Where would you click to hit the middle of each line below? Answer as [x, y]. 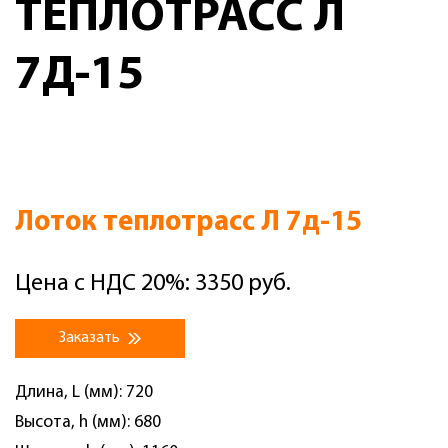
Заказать [91, 338]
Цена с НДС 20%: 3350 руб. [153, 284]
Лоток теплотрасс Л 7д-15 [188, 222]
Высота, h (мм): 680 [88, 422]
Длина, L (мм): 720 [84, 392]
